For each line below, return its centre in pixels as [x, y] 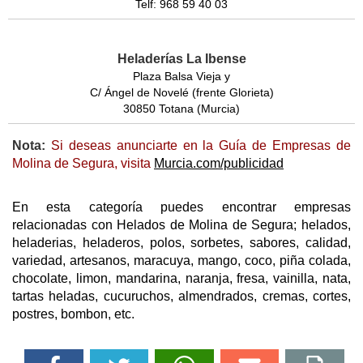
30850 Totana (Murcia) [181, 109]
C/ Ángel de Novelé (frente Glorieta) [181, 93]
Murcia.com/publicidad [219, 164]
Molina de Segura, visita [83, 164]
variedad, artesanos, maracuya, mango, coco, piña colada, [181, 261]
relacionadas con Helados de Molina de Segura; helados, [181, 225]
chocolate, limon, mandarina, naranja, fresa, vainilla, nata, [181, 279]
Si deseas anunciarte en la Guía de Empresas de [198, 146]
